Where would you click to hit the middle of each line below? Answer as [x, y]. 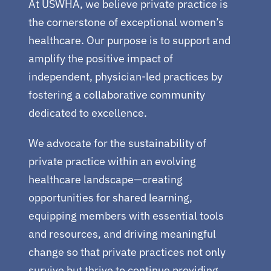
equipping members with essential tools [126, 215]
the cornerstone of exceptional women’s [126, 22]
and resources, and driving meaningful [122, 233]
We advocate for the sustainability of [117, 143]
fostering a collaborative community [116, 94]
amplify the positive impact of [100, 58]
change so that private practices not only [127, 252]
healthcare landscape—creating [105, 179]
